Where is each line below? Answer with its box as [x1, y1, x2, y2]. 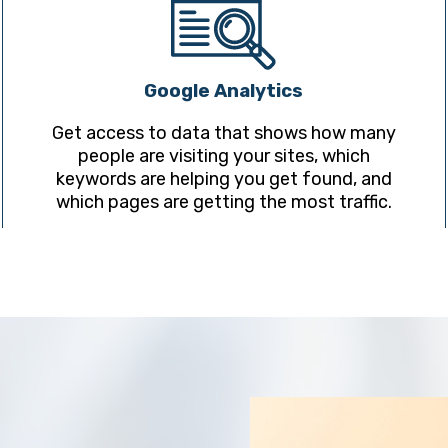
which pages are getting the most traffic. [55, 191, 392, 214]
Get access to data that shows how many [51, 122, 396, 145]
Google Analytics [144, 80, 304, 103]
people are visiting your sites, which [77, 145, 370, 168]
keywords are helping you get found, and [55, 168, 392, 191]
